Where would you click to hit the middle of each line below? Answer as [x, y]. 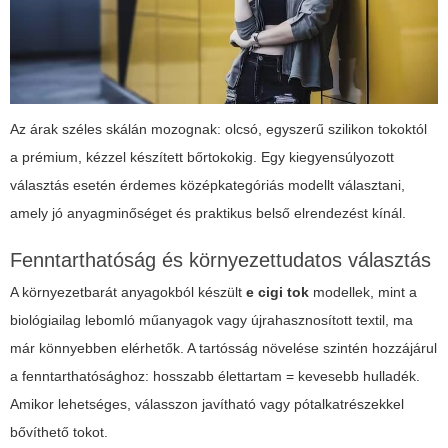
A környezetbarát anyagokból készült [128, 292]
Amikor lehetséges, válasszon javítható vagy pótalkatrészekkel [207, 404]
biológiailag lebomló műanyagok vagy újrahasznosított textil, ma [211, 320]
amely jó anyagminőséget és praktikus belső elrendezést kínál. [208, 213]
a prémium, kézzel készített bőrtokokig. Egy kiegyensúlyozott [202, 157]
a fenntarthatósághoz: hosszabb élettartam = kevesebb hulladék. [215, 376]
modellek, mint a [363, 292]
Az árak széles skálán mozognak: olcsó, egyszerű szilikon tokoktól [218, 129]
